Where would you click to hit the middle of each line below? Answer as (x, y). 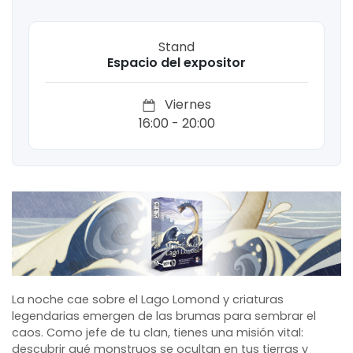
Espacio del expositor (176, 63)
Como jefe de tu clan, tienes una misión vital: (175, 333)
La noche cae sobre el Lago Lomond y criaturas (148, 300)
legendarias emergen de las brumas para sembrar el (164, 316)
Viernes (186, 105)
